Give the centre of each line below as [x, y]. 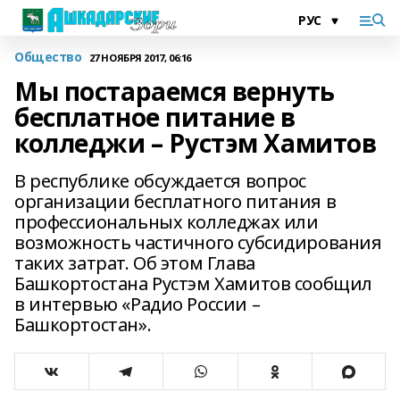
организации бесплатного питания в [175, 201]
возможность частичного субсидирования [198, 242]
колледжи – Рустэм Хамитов [196, 143]
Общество [48, 57]
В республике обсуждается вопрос [160, 181]
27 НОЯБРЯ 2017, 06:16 [140, 57]
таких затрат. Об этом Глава [135, 263]
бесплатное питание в [155, 117]
